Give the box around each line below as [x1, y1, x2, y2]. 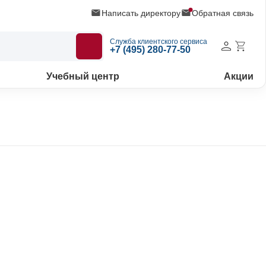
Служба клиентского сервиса [110, 37, 207, 46]
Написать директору [102, 8, 180, 18]
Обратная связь [192, 8, 254, 18]
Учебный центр [46, 71, 120, 81]
